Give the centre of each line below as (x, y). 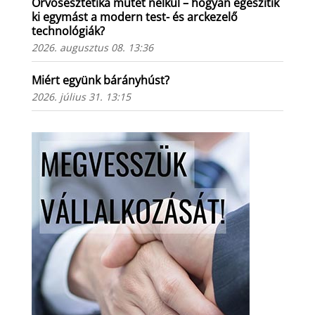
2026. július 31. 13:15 (81, 96)
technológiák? (68, 31)
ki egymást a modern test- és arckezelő (134, 17)
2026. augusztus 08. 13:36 (92, 47)
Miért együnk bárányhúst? (100, 80)
